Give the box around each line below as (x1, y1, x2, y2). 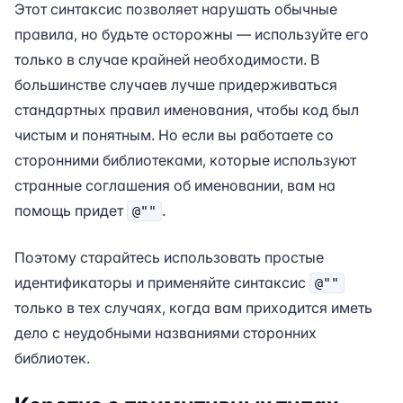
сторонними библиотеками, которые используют (14, 151, 356, 169)
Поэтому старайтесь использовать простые (14, 248, 324, 266)
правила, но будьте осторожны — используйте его (14, 25, 369, 43)
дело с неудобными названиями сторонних (14, 324, 317, 342)
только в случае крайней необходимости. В (14, 50, 319, 68)
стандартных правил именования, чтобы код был (14, 101, 359, 119)
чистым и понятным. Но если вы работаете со (14, 126, 334, 144)
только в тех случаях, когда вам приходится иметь (14, 299, 372, 317)
